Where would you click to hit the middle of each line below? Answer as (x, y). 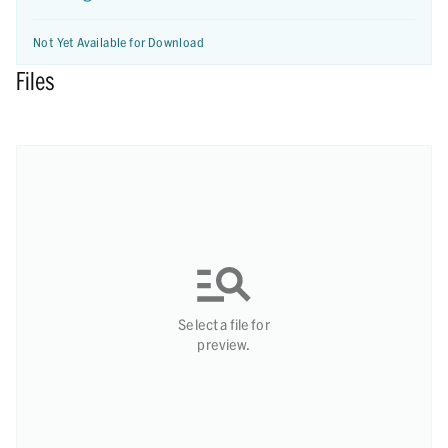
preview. (224, 344)
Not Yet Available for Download (118, 42)
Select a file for (224, 324)
